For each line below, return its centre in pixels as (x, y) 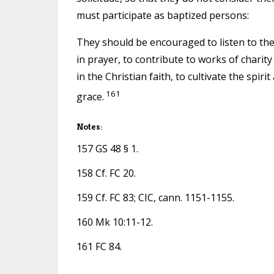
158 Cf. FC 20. (106, 173)
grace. (90, 96)
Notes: (89, 126)
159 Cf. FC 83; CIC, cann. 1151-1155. (155, 197)
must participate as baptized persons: (162, 15)
